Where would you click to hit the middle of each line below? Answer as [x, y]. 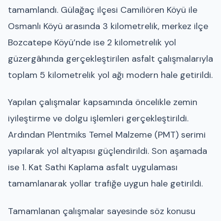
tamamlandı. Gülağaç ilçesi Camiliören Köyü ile [103, 10]
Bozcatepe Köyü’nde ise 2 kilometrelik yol [92, 42]
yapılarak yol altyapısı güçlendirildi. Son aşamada [108, 151]
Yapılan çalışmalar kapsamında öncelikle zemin [103, 102]
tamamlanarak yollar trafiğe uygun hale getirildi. [105, 184]
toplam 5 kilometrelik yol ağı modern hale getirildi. [110, 75]
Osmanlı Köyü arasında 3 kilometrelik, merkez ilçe [108, 26]
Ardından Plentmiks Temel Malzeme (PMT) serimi [107, 135]
